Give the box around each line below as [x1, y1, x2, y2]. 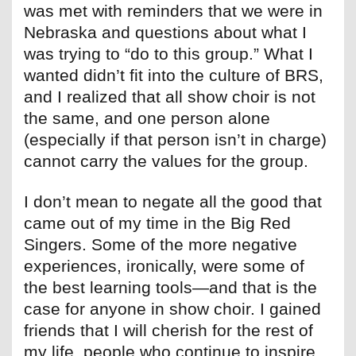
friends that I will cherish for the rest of [24, 321, 313, 340]
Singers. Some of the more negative [24, 235, 297, 254]
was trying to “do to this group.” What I [24, 44, 313, 64]
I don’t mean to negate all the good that [24, 192, 322, 211]
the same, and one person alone [24, 109, 270, 128]
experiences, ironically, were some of [24, 257, 304, 276]
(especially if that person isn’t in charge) [24, 130, 327, 149]
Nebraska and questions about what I [24, 23, 307, 42]
